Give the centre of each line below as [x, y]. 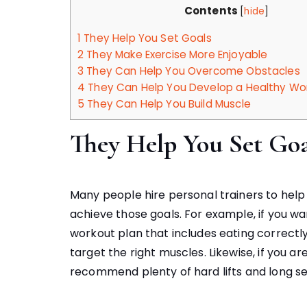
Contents [211, 11]
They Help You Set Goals [146, 38]
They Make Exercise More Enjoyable [176, 55]
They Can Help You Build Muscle [168, 104]
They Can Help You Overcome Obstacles [192, 71]
